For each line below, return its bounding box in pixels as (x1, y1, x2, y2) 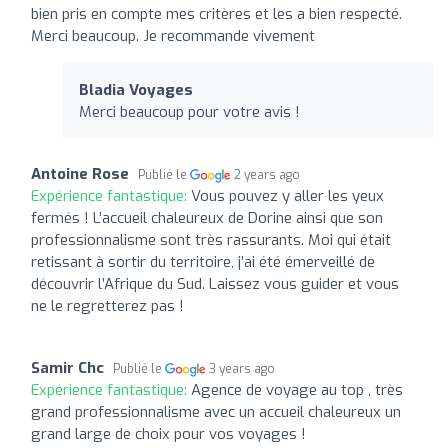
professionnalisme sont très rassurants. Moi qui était (31, 229, 391, 250)
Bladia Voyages (79, 79, 193, 100)
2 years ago (234, 166, 301, 183)
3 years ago (209, 360, 276, 377)
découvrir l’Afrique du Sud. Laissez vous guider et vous (31, 273, 399, 294)
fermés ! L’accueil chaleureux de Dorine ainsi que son (31, 207, 383, 228)
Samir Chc (31, 357, 104, 378)
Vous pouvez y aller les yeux (191, 185, 384, 206)
